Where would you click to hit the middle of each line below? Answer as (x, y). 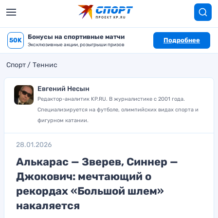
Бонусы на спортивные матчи (76, 37)
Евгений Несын (64, 89)
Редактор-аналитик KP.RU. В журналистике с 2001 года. (111, 99)
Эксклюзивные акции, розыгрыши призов (76, 45)
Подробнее (182, 40)
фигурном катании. (63, 120)
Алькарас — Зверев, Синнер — (97, 162)
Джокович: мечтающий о (84, 176)
